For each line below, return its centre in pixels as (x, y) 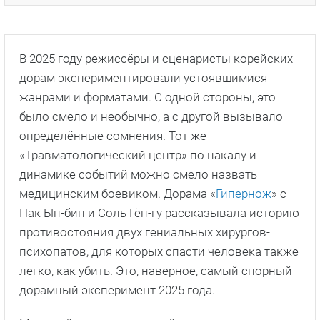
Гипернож (244, 193)
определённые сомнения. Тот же (113, 135)
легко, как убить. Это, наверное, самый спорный (156, 270)
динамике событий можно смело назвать (138, 174)
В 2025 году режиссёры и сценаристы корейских (156, 58)
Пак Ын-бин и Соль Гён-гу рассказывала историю (159, 212)
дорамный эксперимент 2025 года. (117, 290)
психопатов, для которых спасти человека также (159, 251)
